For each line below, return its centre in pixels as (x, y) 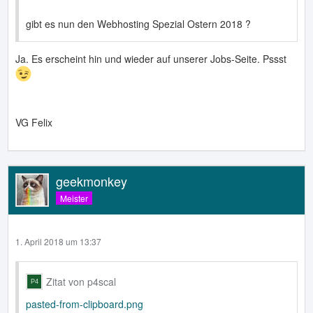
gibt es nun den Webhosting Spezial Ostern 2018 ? (138, 23)
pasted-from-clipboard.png (85, 304)
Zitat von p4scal (81, 281)
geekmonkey (92, 181)
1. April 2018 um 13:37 (58, 242)
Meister (74, 198)
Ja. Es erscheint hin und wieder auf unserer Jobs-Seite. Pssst (151, 58)
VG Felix (34, 123)
